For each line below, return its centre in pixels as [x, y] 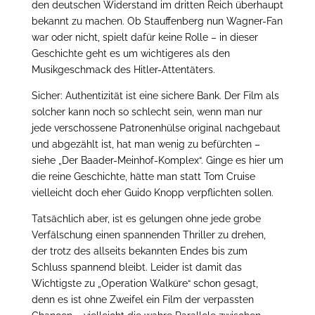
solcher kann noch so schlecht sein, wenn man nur [147, 112]
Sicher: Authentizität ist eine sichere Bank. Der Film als [155, 96]
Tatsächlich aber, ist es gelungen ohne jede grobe [146, 219]
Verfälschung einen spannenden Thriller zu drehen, [148, 235]
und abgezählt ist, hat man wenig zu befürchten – [146, 144]
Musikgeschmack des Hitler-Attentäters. [123, 70]
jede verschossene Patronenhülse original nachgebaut [156, 128]
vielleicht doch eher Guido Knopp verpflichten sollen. [152, 193]
